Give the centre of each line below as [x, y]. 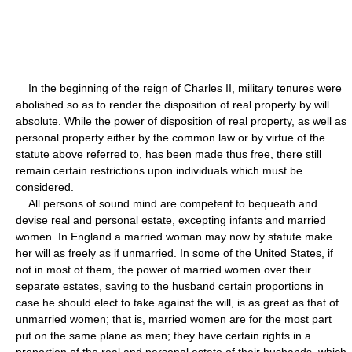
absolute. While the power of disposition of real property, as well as [181, 121]
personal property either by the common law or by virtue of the [170, 137]
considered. [45, 187]
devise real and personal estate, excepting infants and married [171, 220]
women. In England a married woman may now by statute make [174, 236]
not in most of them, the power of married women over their [163, 269]
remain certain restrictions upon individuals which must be [159, 170]
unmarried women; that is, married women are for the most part [174, 319]
